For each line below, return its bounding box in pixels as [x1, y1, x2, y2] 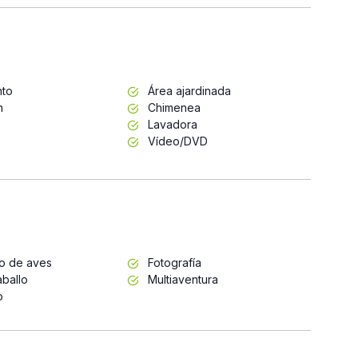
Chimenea [144, 100, 201, 114]
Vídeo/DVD [144, 133, 208, 148]
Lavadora [144, 117, 197, 131]
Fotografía [144, 255, 201, 269]
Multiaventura [144, 272, 218, 286]
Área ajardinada [144, 83, 231, 97]
